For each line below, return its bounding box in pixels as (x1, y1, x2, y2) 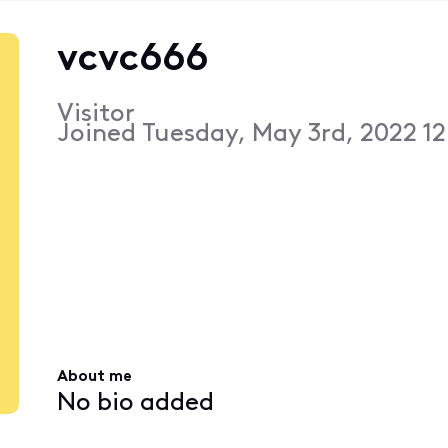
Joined (56, 121, 142, 147)
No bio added (56, 390, 214, 416)
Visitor (56, 101, 135, 127)
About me (56, 369, 132, 386)
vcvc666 (56, 40, 208, 80)
